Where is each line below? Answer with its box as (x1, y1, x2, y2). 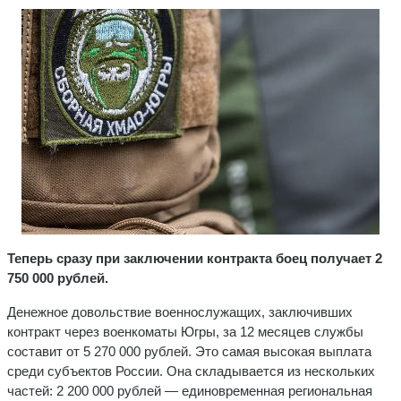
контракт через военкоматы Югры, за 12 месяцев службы (7, 323, 363, 339)
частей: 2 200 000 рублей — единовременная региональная (7, 382, 372, 398)
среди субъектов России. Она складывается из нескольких (7, 363, 375, 379)
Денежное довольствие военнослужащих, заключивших (7, 303, 353, 320)
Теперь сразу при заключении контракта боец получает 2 (7, 250, 382, 266)
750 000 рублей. (7, 269, 108, 286)
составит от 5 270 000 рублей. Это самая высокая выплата (7, 343, 371, 359)
